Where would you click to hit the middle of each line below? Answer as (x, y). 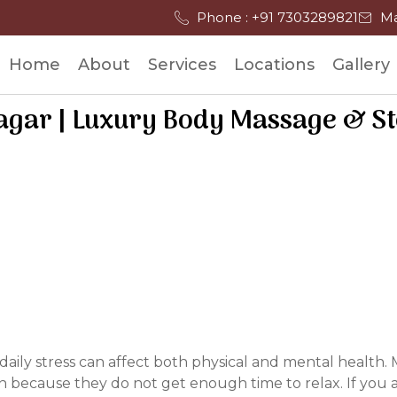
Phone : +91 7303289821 (277, 17)
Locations (274, 64)
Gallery (361, 64)
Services (182, 64)
